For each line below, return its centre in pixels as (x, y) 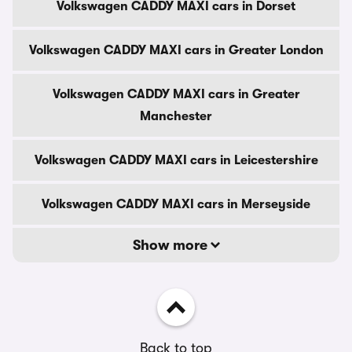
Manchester (176, 116)
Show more (171, 245)
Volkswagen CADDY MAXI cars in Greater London (176, 50)
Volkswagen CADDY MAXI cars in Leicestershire (176, 160)
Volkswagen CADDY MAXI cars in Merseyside (176, 204)
